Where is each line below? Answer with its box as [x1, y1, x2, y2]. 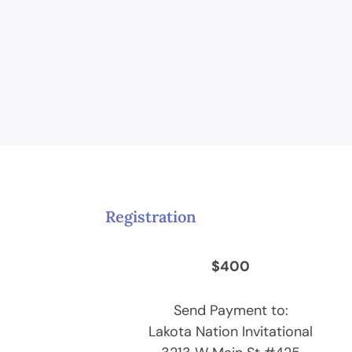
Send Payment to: [173, 301, 288, 321]
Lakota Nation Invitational [148, 322, 313, 342]
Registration [105, 207, 197, 227]
